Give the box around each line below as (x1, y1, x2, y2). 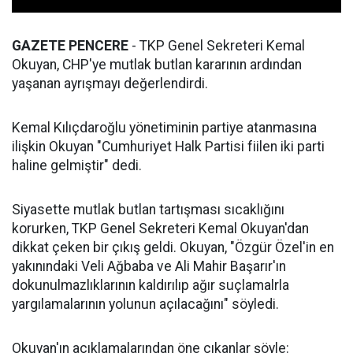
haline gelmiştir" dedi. (12, 158, 142, 174)
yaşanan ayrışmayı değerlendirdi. (12, 76, 208, 92)
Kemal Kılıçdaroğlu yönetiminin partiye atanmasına (12, 120, 317, 136)
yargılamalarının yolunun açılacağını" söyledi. (12, 296, 279, 313)
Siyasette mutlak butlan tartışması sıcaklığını (12, 202, 284, 218)
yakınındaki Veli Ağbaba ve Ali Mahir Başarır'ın (12, 258, 286, 275)
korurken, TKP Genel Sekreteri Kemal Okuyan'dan (12, 221, 309, 237)
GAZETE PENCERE (12, 38, 128, 54)
